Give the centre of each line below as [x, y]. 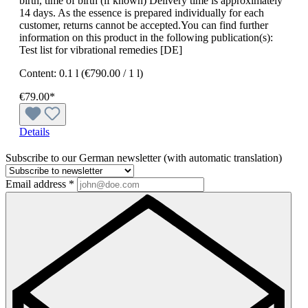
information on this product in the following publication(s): [146, 37]
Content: [39, 73]
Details [34, 131]
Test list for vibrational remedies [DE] [101, 49]
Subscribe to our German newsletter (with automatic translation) [144, 157]
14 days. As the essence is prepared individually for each [142, 12]
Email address [37, 184]
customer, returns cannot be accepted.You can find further [144, 25]
